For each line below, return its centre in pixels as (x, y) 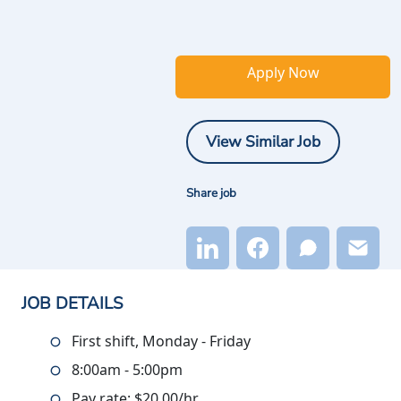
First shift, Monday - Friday (161, 341)
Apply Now (283, 73)
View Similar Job (263, 141)
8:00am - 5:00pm (131, 370)
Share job (211, 193)
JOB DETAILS (72, 304)
